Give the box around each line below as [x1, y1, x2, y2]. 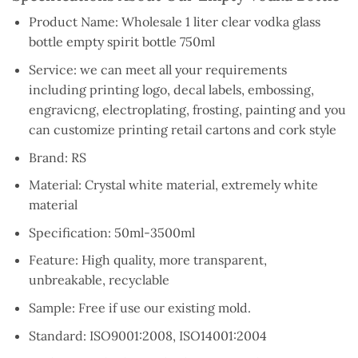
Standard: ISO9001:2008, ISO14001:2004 [28, 327, 267, 344]
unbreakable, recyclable [28, 272, 169, 288]
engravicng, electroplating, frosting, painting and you [28, 101, 346, 118]
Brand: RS [28, 149, 86, 165]
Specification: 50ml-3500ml [28, 224, 195, 241]
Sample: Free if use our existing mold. [28, 300, 251, 316]
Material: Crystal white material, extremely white [28, 177, 318, 193]
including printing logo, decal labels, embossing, [28, 82, 314, 98]
